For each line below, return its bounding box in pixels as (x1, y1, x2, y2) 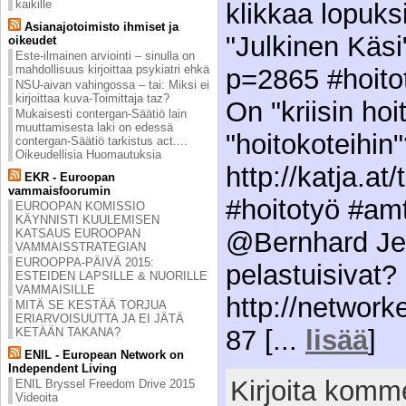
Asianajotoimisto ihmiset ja (21, 19, 179, 34)
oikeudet (8, 33, 56, 47)
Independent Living (8, 361, 117, 375)
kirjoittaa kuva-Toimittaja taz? (15, 91, 169, 105)
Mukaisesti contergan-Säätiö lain (15, 106, 187, 121)
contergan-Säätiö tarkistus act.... (15, 133, 188, 148)
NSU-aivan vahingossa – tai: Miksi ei (15, 77, 209, 92)
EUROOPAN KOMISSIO (15, 198, 145, 213)
